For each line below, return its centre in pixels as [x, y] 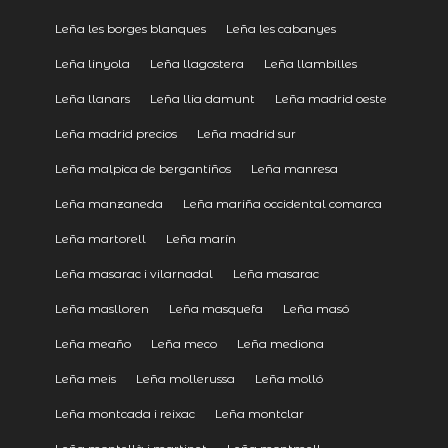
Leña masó [315, 308]
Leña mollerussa [185, 378]
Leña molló [288, 378]
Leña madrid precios [115, 133]
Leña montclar [259, 413]
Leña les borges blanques [130, 28]
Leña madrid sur [246, 133]
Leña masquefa [215, 308]
